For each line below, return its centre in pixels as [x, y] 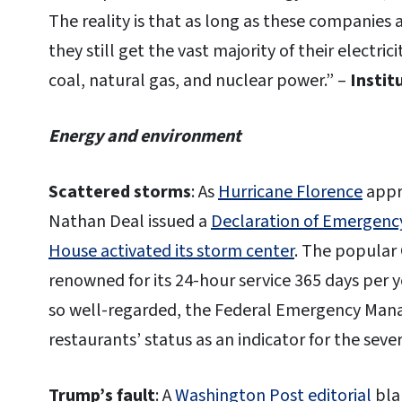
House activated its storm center [171, 251]
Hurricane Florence [290, 192]
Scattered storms [120, 192]
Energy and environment [145, 137]
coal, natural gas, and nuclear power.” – [199, 81]
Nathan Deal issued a [130, 221]
